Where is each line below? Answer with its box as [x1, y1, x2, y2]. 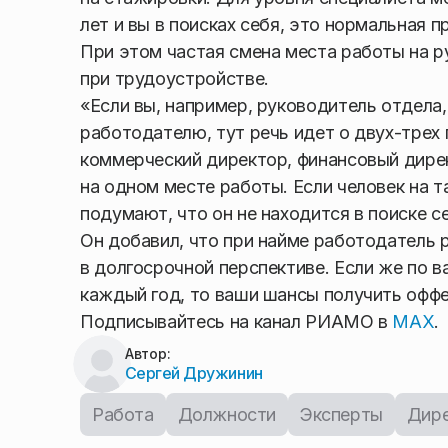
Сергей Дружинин [124, 362, 263, 383]
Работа [92, 403, 154, 425]
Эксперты [300, 403, 383, 425]
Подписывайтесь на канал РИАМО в [80, 310, 393, 332]
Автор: [124, 344, 171, 362]
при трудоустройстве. [80, 67, 269, 89]
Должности [177, 403, 277, 425]
